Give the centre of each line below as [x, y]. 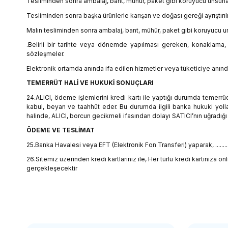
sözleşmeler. [46, 54]
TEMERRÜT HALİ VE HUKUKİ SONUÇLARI [90, 83]
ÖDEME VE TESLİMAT [61, 130]
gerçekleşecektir [52, 168]
